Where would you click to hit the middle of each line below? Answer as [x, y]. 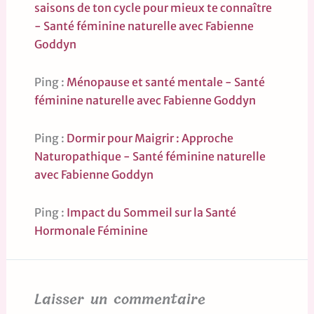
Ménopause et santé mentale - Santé [165, 82]
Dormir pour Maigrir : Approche [150, 138]
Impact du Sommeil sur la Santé [151, 213]
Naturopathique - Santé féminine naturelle [150, 157]
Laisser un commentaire [120, 300]
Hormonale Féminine [91, 231]
